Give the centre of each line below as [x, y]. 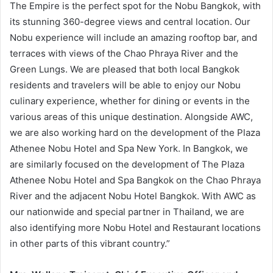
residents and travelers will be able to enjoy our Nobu [125, 85]
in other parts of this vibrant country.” [90, 243]
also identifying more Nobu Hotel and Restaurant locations [135, 227]
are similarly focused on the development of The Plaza [127, 164]
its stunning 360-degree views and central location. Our [130, 21]
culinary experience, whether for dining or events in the [130, 101]
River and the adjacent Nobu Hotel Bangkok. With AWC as [133, 196]
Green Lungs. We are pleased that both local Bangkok [125, 69]
